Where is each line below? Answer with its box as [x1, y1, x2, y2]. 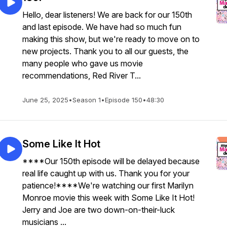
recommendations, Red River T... [22, 70, 141, 81]
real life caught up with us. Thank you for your [22, 168, 190, 178]
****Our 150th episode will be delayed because [22, 156, 200, 166]
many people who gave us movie [22, 58, 143, 68]
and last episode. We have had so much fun [22, 22, 181, 32]
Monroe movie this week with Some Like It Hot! [22, 193, 195, 203]
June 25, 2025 [22, 96, 68, 104]
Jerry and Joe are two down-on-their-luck [22, 205, 175, 215]
